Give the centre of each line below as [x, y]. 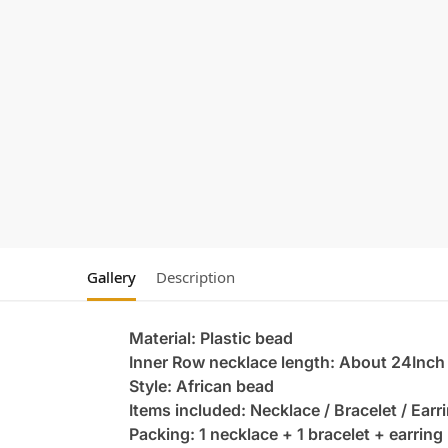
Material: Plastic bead [210, 338]
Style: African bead [201, 386]
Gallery [111, 277]
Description [195, 277]
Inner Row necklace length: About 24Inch [286, 362]
